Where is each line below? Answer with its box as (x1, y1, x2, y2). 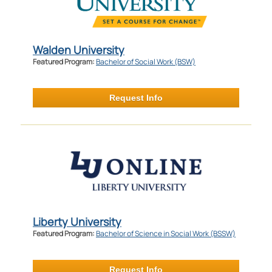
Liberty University (32, 214, 121, 229)
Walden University (32, 42, 124, 57)
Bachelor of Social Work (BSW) (95, 56, 195, 67)
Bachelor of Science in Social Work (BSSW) (95, 228, 236, 239)
